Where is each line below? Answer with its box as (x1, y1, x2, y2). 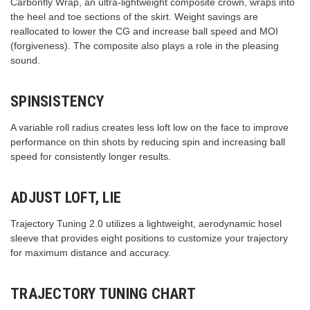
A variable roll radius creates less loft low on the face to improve (10, 121, 289, 133)
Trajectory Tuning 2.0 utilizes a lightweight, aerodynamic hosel (10, 217, 282, 229)
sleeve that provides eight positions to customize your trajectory (10, 232, 288, 244)
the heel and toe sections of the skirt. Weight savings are (10, 10, 258, 22)
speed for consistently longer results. (10, 150, 171, 162)
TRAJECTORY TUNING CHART (10, 284, 196, 302)
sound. (10, 54, 40, 66)
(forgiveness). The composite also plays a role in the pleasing (10, 39, 279, 51)
